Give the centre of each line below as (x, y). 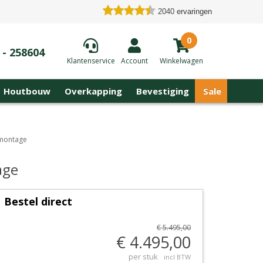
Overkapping (93, 91)
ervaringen (194, 11)
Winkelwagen (181, 60)
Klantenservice (91, 60)
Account (134, 60)
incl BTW (177, 257)
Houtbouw (27, 91)
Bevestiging (163, 91)
